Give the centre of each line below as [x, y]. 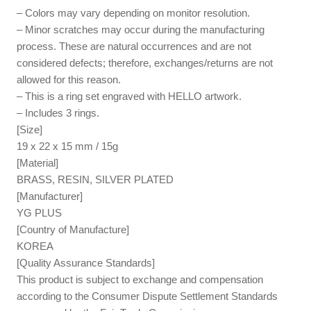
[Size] [30, 129]
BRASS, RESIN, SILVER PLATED [95, 179]
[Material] [38, 162]
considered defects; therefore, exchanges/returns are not [145, 62]
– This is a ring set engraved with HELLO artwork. [129, 96]
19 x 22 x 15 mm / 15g [68, 146]
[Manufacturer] [50, 196]
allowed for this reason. [69, 79]
